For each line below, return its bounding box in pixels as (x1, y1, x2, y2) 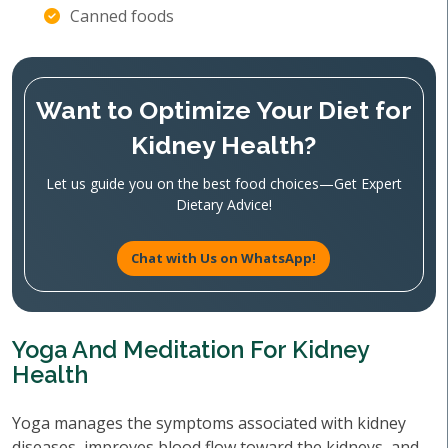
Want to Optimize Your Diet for (35, 95, 412, 125)
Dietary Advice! (175, 195, 272, 214)
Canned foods (70, 5, 174, 27)
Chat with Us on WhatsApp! (131, 249, 317, 267)
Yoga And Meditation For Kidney (12, 336, 369, 363)
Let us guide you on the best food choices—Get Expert (45, 174, 402, 193)
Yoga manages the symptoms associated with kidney (12, 412, 406, 434)
